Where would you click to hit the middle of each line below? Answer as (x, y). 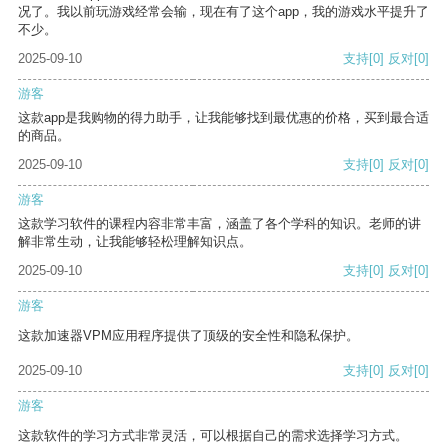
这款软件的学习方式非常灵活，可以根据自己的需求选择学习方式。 (213, 436)
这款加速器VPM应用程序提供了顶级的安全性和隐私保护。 (188, 336)
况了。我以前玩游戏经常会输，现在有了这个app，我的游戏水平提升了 (223, 12)
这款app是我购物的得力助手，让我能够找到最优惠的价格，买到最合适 (223, 118)
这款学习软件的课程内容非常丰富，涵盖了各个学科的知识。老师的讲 (219, 224)
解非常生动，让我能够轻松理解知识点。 (135, 242)
